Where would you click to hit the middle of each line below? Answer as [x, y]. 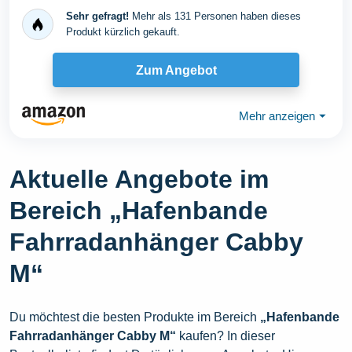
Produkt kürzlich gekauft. [123, 32]
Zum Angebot [176, 70]
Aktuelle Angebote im [139, 180]
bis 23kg [47, 11]
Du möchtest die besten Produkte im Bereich [135, 317]
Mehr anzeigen [277, 115]
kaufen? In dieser [225, 336]
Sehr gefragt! [97, 16]
